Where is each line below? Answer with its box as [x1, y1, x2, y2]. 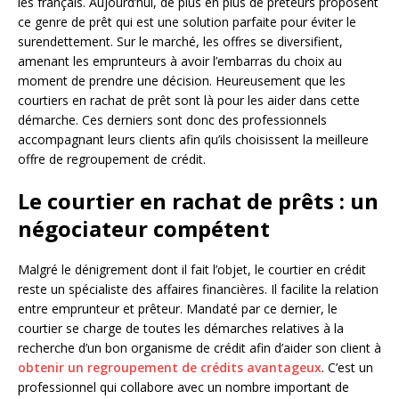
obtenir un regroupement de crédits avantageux [18, 359, 322, 377]
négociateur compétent [18, 214, 270, 244]
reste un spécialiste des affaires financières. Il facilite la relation [18, 281, 379, 298]
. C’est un [322, 359, 373, 377]
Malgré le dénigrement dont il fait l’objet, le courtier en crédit [18, 261, 366, 279]
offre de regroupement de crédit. [18, 151, 206, 168]
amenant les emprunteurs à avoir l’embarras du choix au [18, 53, 342, 70]
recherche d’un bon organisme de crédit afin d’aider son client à [18, 339, 381, 357]
